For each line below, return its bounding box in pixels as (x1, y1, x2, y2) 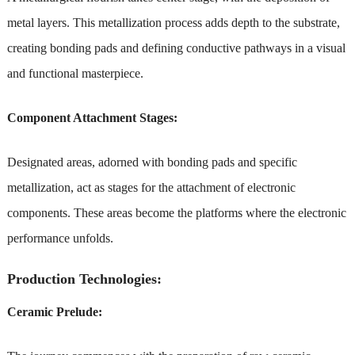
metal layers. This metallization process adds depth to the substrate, (6, 15, 340, 29)
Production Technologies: (6, 270, 162, 287)
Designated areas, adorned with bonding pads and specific (6, 155, 297, 169)
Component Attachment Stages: (6, 110, 177, 124)
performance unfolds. (6, 231, 113, 245)
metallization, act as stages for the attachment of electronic (6, 180, 296, 194)
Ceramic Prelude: (6, 304, 102, 319)
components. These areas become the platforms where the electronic (6, 205, 346, 219)
